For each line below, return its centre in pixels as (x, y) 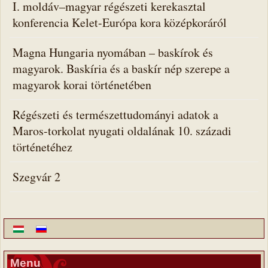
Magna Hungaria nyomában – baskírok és (113, 52)
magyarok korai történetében (82, 85)
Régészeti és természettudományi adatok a (115, 115)
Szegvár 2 (36, 177)
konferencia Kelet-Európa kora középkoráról (120, 22)
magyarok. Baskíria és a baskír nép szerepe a (121, 68)
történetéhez (42, 147)
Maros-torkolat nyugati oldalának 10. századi (122, 131)
